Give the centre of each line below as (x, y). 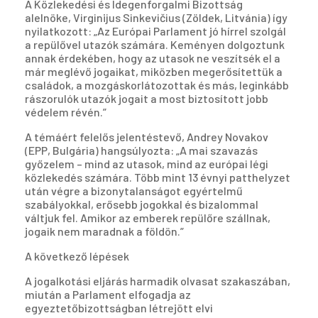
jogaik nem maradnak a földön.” (104, 231)
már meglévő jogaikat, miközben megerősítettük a (154, 72)
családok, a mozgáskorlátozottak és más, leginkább (157, 85)
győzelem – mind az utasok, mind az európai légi (147, 164)
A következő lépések (77, 256)
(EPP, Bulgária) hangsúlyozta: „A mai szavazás (141, 150)
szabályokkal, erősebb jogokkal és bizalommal (142, 204)
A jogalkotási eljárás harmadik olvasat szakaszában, (158, 281)
